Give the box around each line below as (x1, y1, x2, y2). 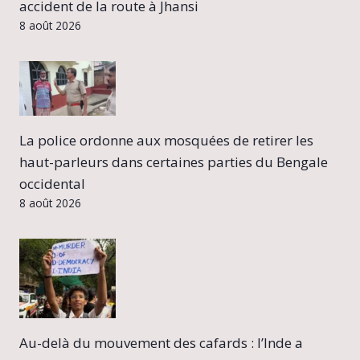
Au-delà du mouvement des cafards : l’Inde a (19, 333, 303, 353)
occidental (19, 174, 85, 194)
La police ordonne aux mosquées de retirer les (19, 131, 313, 150)
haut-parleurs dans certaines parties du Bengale (19, 153, 328, 172)
